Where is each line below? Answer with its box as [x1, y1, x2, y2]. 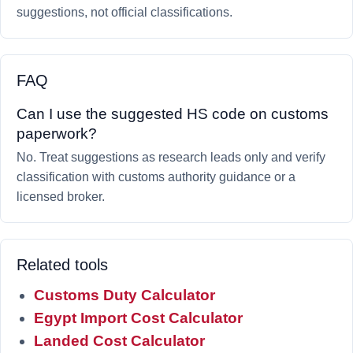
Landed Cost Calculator [34, 333, 205, 349]
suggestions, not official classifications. [17, 6, 232, 19]
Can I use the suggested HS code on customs [17, 106, 329, 122]
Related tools [17, 256, 108, 273]
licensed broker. [17, 190, 105, 203]
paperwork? [17, 125, 97, 142]
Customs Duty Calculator [34, 287, 215, 303]
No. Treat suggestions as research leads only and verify [17, 150, 325, 164]
